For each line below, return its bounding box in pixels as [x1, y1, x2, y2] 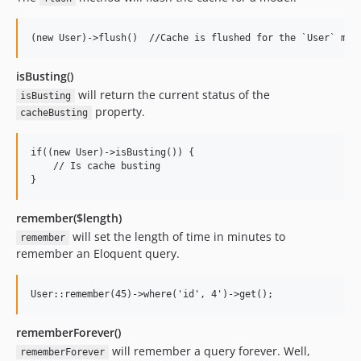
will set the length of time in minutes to [68, 229, 285, 244]
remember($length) [16, 210, 122, 226]
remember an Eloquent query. [16, 246, 180, 261]
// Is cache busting [31, 160, 160, 172]
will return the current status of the [74, 87, 270, 102]
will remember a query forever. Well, [108, 343, 310, 359]
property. [91, 104, 145, 119]
